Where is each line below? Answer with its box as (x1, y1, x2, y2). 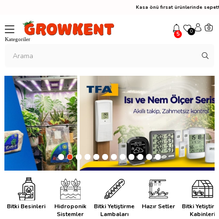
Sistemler (57, 210, 84, 218)
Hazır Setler (141, 202, 175, 210)
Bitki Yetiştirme (94, 202, 135, 210)
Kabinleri (189, 210, 215, 218)
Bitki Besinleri (7, 202, 46, 210)
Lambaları (100, 210, 129, 218)
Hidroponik (54, 202, 87, 210)
